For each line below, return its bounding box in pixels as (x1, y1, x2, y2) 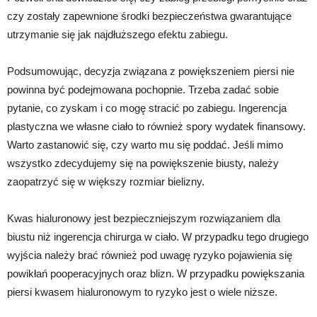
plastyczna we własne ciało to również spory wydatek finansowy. (7, 120, 306, 132)
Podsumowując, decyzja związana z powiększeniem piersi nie (7, 64, 294, 77)
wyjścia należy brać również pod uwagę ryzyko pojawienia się (7, 248, 292, 261)
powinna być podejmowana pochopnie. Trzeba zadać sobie (7, 83, 279, 96)
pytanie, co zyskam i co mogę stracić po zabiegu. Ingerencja (7, 101, 287, 114)
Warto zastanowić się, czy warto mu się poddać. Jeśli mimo (7, 138, 283, 151)
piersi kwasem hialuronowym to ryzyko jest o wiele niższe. (7, 285, 277, 298)
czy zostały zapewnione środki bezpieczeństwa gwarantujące (7, 9, 292, 22)
